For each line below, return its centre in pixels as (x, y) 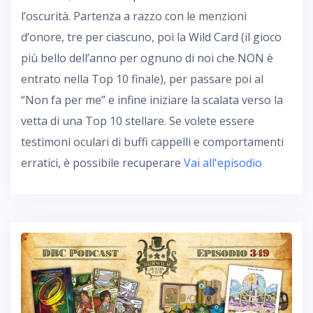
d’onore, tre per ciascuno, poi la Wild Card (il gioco (151, 37)
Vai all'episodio (223, 162)
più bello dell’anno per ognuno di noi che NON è (147, 58)
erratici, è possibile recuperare (102, 162)
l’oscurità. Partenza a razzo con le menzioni (134, 16)
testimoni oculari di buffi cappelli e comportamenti (152, 141)
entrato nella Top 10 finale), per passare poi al (142, 79)
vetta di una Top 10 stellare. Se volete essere (138, 121)
